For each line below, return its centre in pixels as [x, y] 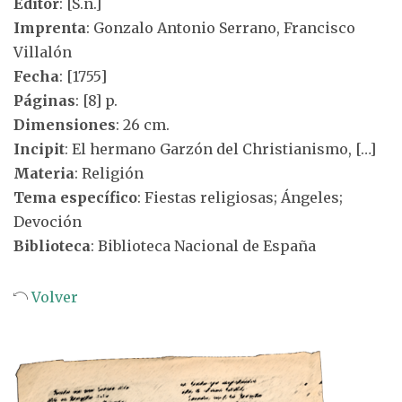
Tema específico [75, 197]
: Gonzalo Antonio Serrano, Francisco [221, 28]
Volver [53, 297]
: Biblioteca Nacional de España [203, 246]
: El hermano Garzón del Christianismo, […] [220, 149]
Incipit [39, 149]
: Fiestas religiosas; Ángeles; [240, 197]
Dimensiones [65, 125]
